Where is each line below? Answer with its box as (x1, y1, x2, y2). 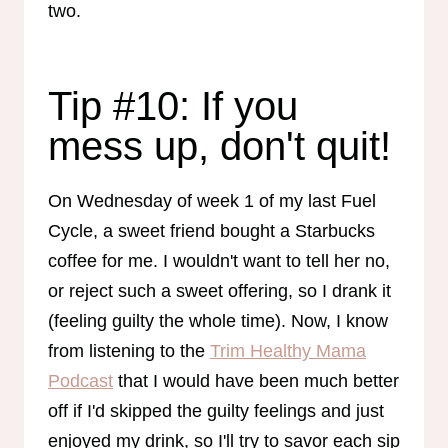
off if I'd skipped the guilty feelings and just (48, 400, 384, 421)
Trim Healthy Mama (210, 340, 366, 361)
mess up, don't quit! (48, 123, 391, 168)
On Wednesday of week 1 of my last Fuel (48, 190, 376, 211)
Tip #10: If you (48, 83, 298, 128)
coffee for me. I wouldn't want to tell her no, (48, 250, 390, 271)
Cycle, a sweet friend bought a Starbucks (48, 220, 375, 241)
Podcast (48, 370, 113, 391)
